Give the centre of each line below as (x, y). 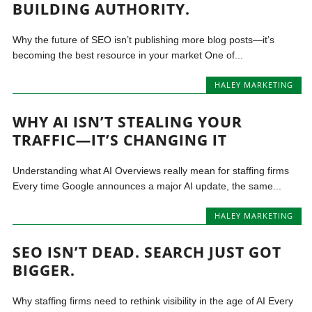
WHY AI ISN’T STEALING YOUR (128, 122)
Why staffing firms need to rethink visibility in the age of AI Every (153, 301)
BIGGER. (44, 271)
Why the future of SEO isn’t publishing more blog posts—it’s (144, 40)
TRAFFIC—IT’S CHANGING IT (120, 140)
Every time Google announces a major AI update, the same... (147, 186)
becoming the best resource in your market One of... (128, 55)
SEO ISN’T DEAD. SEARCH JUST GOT (147, 252)
